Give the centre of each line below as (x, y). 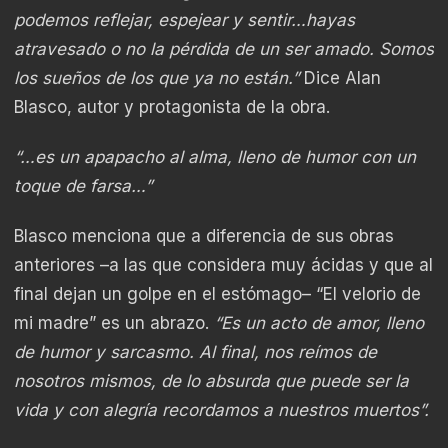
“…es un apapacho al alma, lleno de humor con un (215, 156)
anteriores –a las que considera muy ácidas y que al (223, 265)
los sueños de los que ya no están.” (156, 77)
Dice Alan (340, 77)
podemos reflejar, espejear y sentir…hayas (184, 19)
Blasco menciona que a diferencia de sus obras (204, 236)
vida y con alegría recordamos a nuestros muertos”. (221, 410)
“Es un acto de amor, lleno (319, 323)
